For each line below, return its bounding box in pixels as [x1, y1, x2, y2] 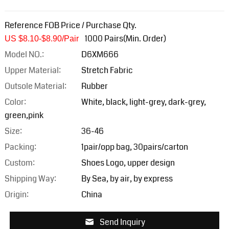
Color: [4, 96, 26, 108]
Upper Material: [4, 64, 61, 76]
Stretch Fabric [81, 64, 133, 76]
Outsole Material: [4, 80, 68, 92]
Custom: [4, 156, 35, 169]
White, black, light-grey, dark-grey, [81, 96, 206, 108]
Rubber [81, 80, 108, 92]
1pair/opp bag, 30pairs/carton [81, 141, 188, 153]
